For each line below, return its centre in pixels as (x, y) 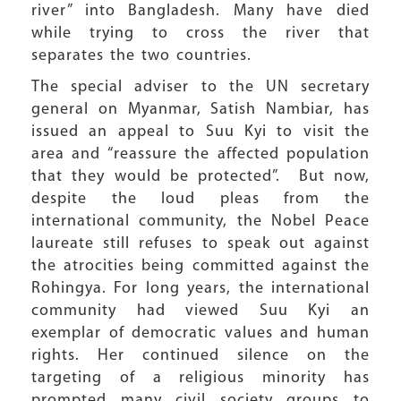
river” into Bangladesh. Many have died (200, 11)
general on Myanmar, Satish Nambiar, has (200, 110)
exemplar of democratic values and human (200, 333)
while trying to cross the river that (200, 34)
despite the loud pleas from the (200, 199)
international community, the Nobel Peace (200, 222)
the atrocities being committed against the (200, 266)
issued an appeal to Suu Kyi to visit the (200, 132)
